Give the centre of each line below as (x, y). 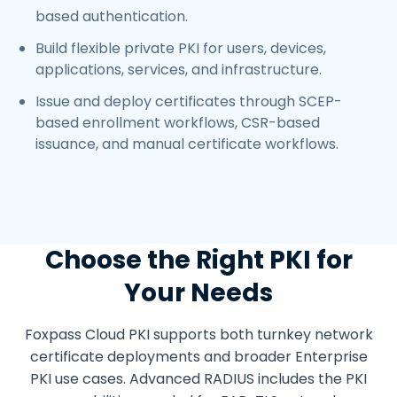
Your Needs (198, 293)
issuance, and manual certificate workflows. (187, 144)
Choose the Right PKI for (198, 261)
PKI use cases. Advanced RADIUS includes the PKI (198, 379)
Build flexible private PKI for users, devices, (181, 49)
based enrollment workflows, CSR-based (178, 123)
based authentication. (112, 17)
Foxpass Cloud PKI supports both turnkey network (198, 335)
